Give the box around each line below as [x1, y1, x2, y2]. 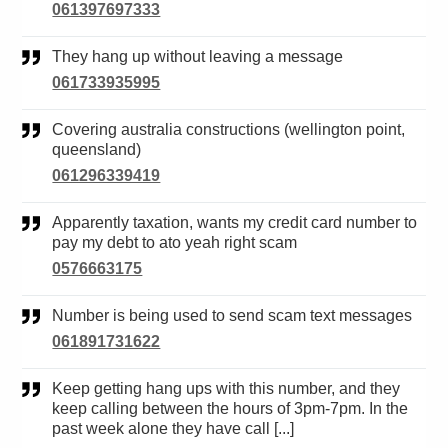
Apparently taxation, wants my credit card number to [52, 214, 64, 232]
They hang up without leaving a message [62, 48, 344, 66]
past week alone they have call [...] [52, 420, 295, 438]
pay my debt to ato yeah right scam [52, 234, 298, 252]
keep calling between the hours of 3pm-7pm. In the [52, 400, 409, 418]
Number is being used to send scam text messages [64, 307, 413, 325]
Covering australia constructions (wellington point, [52, 121, 65, 139]
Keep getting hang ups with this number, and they [52, 380, 64, 398]
